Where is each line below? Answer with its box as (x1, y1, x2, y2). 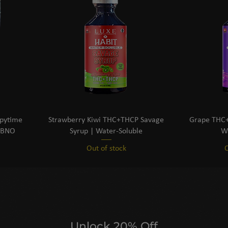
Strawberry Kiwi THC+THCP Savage (48, 116, 164, 124)
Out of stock (86, 145, 126, 153)
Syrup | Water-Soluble (70, 127, 142, 135)
